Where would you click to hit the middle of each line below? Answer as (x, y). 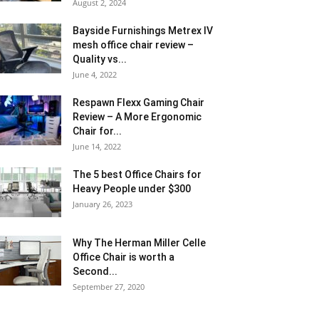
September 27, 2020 (109, 287)
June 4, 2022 (95, 74)
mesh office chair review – (133, 45)
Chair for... (97, 131)
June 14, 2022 (97, 146)
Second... (95, 271)
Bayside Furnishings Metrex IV (143, 31)
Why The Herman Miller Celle (139, 243)
